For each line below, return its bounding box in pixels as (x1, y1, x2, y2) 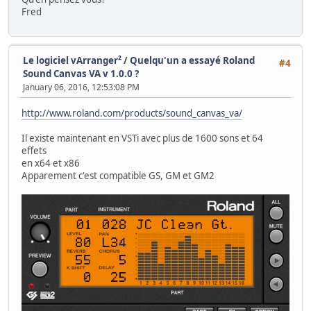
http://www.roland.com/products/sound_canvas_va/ (22, 107, 242, 120)
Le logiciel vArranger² (23, 53, 121, 67)
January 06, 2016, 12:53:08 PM (23, 81, 140, 93)
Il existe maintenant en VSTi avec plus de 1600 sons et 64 (22, 132, 263, 145)
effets (22, 144, 47, 158)
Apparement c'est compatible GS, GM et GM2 (22, 169, 215, 183)
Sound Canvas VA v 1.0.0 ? (23, 67, 139, 80)
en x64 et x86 (22, 157, 80, 170)
